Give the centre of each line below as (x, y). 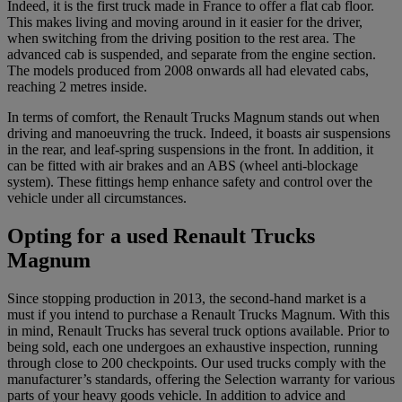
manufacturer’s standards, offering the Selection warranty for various (201, 379)
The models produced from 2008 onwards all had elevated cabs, (188, 71)
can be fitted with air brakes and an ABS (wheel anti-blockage (183, 166)
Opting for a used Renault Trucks (161, 236)
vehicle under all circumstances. (97, 198)
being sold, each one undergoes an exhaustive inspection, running (192, 346)
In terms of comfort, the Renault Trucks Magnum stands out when (193, 118)
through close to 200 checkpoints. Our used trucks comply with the (197, 363)
